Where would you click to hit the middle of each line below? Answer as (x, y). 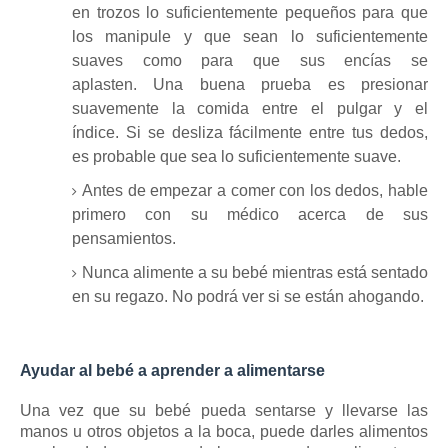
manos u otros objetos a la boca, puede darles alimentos (224, 431)
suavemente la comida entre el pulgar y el (250, 108)
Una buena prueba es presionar (291, 84)
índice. (99, 132)
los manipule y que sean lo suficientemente (250, 36)
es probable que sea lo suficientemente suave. (236, 156)
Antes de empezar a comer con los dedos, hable (255, 190)
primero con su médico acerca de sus (250, 214)
